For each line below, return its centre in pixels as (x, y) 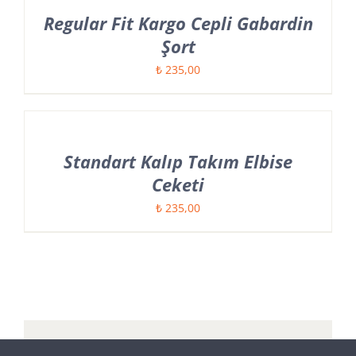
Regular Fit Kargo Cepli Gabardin (178, 23)
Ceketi (178, 185)
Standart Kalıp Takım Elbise (178, 162)
